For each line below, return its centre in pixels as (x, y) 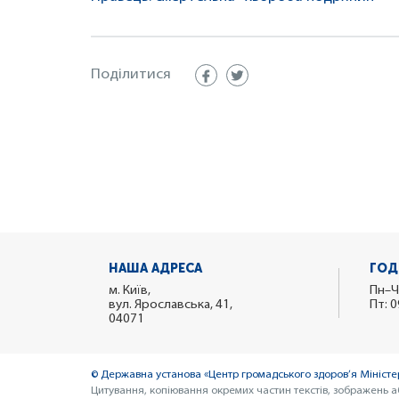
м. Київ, (130, 291)
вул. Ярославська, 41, (171, 305)
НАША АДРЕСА (155, 269)
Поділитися (131, 75)
